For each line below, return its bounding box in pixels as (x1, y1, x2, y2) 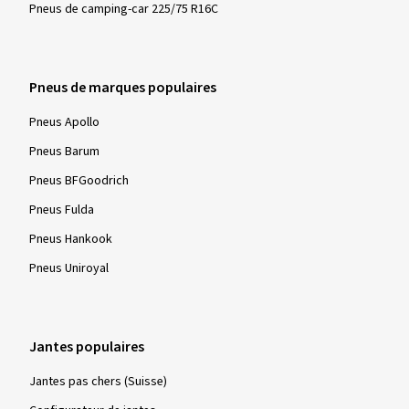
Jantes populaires (29, 336, 144, 357)
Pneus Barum (29, 142, 100, 161)
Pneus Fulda (29, 200, 94, 219)
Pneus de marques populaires (29, 77, 216, 98)
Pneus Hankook (29, 229, 112, 248)
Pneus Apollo (29, 112, 100, 131)
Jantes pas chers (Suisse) (29, 372, 167, 391)
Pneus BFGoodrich (29, 171, 129, 190)
